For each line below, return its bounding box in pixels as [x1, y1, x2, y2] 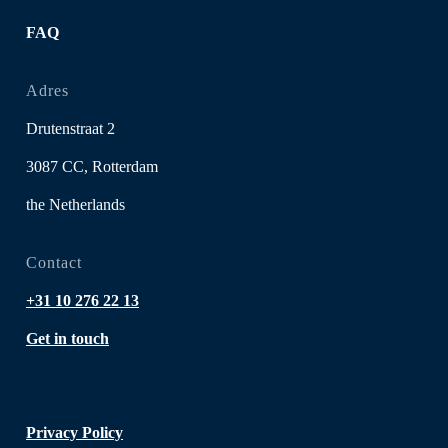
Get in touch [26, 329, 109, 347]
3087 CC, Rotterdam [26, 157, 158, 175]
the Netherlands [26, 195, 125, 213]
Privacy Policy [26, 423, 123, 441]
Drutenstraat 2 [26, 119, 115, 137]
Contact [26, 253, 82, 271]
